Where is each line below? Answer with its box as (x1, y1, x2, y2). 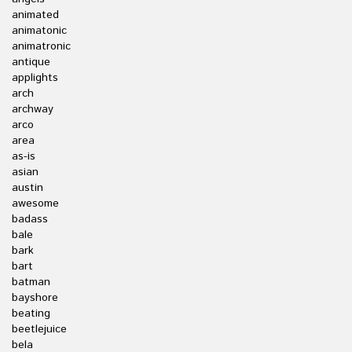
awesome (12, 196, 59, 211)
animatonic (12, 23, 67, 38)
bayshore (12, 290, 58, 306)
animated (12, 7, 59, 23)
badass (12, 211, 48, 227)
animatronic (12, 38, 71, 54)
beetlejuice (12, 321, 67, 337)
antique (12, 54, 50, 70)
